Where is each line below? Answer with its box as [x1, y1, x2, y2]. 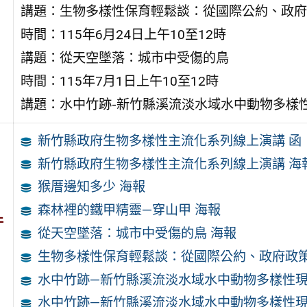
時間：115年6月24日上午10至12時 [20, 26, 226, 42]
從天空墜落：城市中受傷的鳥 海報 [38, 225, 237, 241]
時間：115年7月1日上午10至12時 [20, 73, 219, 89]
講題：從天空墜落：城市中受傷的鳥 [20, 49, 229, 66]
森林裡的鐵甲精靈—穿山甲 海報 [38, 202, 221, 219]
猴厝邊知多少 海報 [38, 179, 146, 195]
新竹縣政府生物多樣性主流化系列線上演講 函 [38, 132, 302, 149]
